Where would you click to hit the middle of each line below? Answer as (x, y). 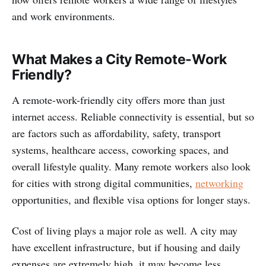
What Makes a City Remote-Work (119, 59)
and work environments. (64, 16)
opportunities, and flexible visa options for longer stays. (131, 199)
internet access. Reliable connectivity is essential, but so (133, 116)
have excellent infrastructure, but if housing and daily (126, 247)
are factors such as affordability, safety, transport (116, 133)
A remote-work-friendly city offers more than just (118, 99)
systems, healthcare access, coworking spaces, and (120, 149)
